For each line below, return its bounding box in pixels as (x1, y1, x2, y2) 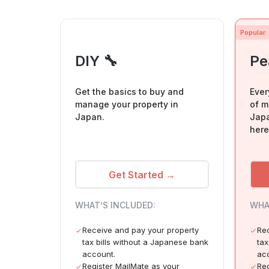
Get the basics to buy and (75, 86, 184, 97)
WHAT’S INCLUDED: (75, 200, 156, 211)
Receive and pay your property (82, 225, 199, 235)
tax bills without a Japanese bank (82, 237, 208, 247)
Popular (240, 28, 265, 37)
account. (82, 249, 115, 259)
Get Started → (108, 168, 175, 181)
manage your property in (75, 99, 178, 110)
